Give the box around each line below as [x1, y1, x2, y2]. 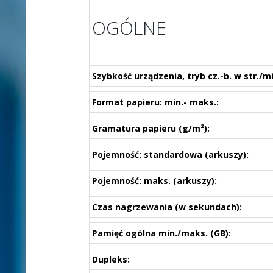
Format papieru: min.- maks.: [91, 96, 219, 108]
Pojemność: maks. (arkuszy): [91, 175, 217, 186]
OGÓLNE [91, 15, 166, 40]
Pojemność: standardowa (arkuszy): [91, 149, 249, 160]
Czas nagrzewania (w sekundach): [91, 201, 242, 213]
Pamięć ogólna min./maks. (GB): [91, 227, 231, 239]
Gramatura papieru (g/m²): [91, 122, 210, 134]
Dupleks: [91, 253, 130, 265]
